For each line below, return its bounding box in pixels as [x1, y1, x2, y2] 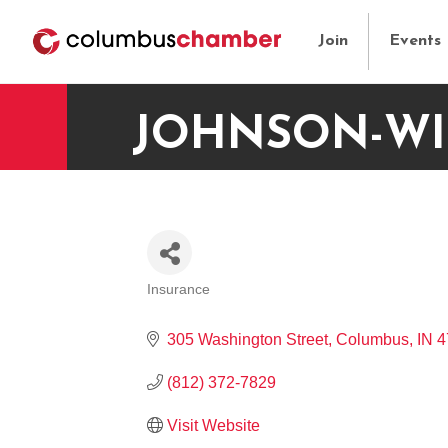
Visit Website [167, 416, 260, 434]
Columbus [336, 330, 409, 348]
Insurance [147, 281, 210, 297]
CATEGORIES [146, 294, 277, 315]
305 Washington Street [167, 330, 328, 348]
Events [388, 32, 441, 49]
